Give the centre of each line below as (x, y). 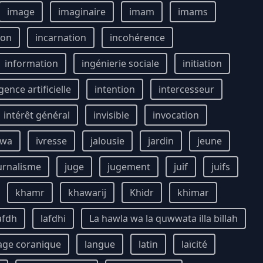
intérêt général (37, 115)
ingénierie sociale (120, 63)
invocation (176, 115)
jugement (129, 167)
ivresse (51, 141)
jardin (161, 141)
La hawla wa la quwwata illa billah (163, 218)
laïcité (194, 244)
